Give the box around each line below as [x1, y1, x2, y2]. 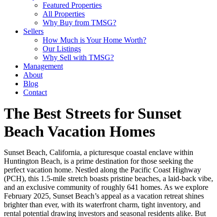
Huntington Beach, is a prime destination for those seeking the [4, 157, 193, 165]
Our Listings [43, 45, 81, 53]
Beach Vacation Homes [4, 123, 155, 140]
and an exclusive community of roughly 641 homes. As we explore [4, 183, 208, 191]
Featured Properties [43, 1, 102, 9]
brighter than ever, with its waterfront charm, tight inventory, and [4, 201, 201, 209]
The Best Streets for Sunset [4, 105, 182, 122]
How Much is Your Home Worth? [43, 36, 146, 44]
